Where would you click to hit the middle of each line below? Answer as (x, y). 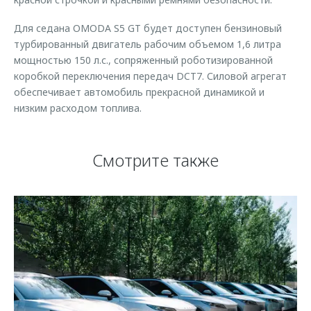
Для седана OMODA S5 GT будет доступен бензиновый (148, 28)
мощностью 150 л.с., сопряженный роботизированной (143, 60)
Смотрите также (155, 160)
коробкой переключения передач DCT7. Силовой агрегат (150, 76)
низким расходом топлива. (78, 108)
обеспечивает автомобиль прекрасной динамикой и (139, 92)
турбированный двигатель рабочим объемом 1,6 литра (148, 44)
